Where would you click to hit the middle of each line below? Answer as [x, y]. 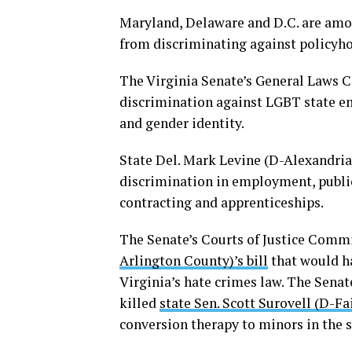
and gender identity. [182, 123]
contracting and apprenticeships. [222, 202]
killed [139, 303]
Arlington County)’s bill [194, 260]
